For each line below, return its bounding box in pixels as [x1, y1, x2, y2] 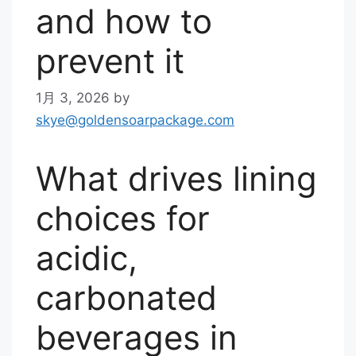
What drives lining [36, 157, 317, 199]
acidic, [36, 237, 137, 278]
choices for [36, 197, 210, 238]
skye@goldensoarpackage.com [36, 111, 234, 128]
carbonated [36, 277, 217, 318]
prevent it [36, 41, 184, 81]
